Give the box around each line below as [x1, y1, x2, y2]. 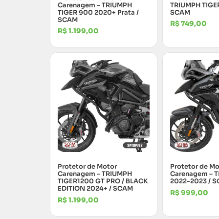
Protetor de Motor [58, 162, 117, 171]
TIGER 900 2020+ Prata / [58, 8, 139, 17]
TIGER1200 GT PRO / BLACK [58, 177, 148, 186]
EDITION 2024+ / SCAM [58, 184, 133, 193]
